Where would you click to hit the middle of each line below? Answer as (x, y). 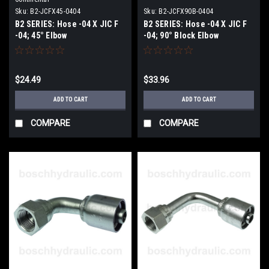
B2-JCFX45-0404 (55, 11)
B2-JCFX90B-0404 (186, 11)
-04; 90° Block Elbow (181, 35)
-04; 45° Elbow (41, 35)
